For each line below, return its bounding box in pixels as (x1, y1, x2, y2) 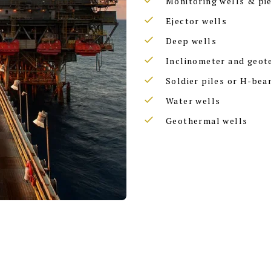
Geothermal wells (166, 115, 248, 126)
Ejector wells (166, 15, 227, 27)
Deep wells (166, 35, 217, 47)
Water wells (166, 95, 221, 106)
